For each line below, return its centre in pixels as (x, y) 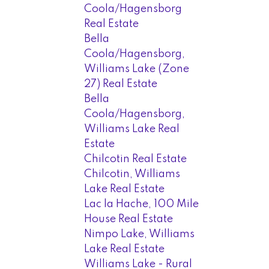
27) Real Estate (121, 84)
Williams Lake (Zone (137, 69)
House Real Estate (129, 219)
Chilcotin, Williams (132, 174)
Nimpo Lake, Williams (140, 234)
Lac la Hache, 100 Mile (142, 204)
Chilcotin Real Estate (136, 159)
